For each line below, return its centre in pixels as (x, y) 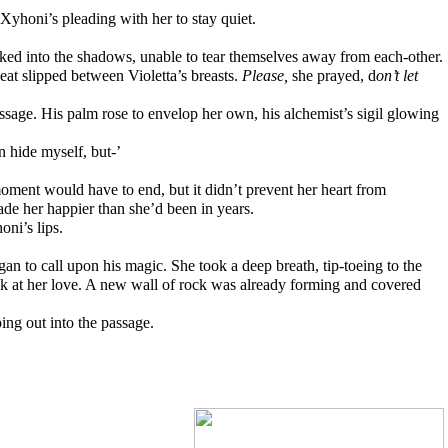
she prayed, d (334, 75)
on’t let (397, 75)
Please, (267, 75)
